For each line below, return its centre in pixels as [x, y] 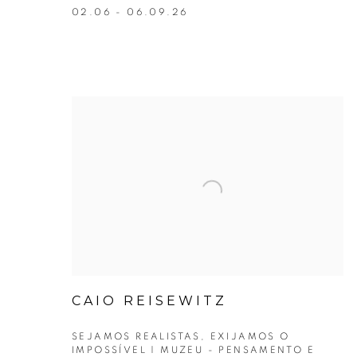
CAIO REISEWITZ [149, 301]
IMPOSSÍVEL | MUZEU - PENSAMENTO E [194, 350]
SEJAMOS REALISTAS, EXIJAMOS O [181, 337]
